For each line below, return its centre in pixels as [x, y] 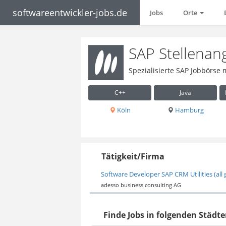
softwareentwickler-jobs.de [70, 13]
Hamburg [188, 110]
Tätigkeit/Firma [133, 156]
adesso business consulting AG [141, 185]
